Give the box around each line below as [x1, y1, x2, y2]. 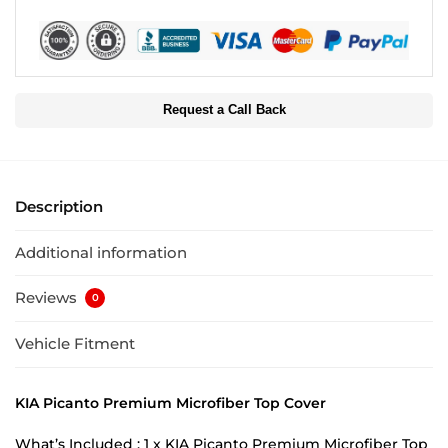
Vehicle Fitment [15, 334, 135, 354]
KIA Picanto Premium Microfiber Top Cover [15, 393, 326, 412]
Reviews [15, 288, 81, 308]
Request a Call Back [162, 103, 286, 118]
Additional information [15, 242, 187, 262]
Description [15, 197, 103, 217]
